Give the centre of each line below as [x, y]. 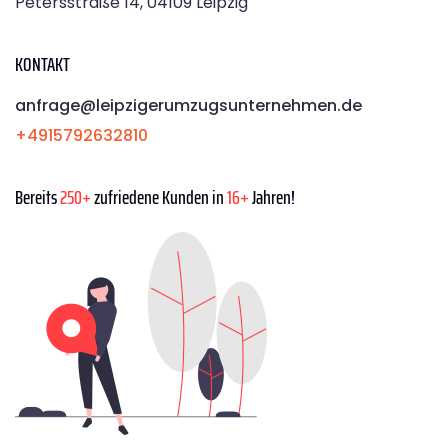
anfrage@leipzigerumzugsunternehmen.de [188, 106]
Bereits [37, 197]
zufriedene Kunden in [159, 197]
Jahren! [272, 197]
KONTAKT [42, 64]
